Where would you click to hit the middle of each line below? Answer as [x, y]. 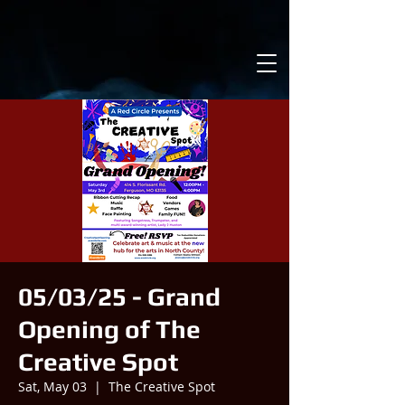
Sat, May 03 [52, 386]
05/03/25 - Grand [119, 297]
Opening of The [109, 329]
